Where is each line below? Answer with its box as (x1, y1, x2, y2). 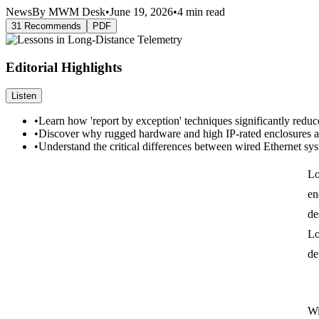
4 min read (177, 5, 225, 18)
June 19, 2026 (110, 5, 173, 18)
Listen (11, 90, 36, 102)
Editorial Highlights (6, 59, 122, 75)
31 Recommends (11, 20, 81, 31)
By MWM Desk (32, 5, 105, 18)
